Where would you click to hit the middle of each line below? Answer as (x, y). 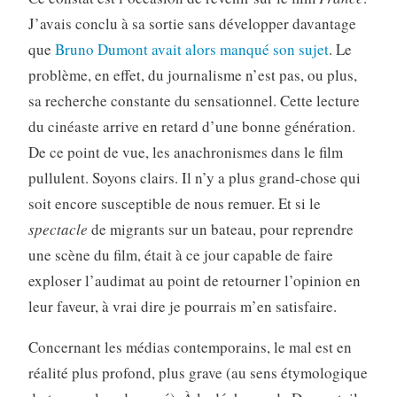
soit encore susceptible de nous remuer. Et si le (174, 204)
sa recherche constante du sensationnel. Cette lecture (194, 101)
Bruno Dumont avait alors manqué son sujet (191, 50)
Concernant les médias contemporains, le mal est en (190, 347)
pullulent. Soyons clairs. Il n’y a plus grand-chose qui (194, 178)
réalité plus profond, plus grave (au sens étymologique (198, 373)
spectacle (58, 230)
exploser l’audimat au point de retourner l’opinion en (194, 281)
